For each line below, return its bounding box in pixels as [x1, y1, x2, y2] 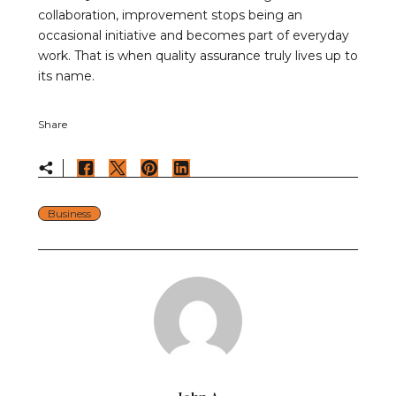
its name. [38, 67, 95, 84]
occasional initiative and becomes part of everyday [38, 27, 349, 43]
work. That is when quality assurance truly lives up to [38, 47, 358, 64]
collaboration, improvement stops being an [38, 6, 302, 23]
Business [48, 206, 91, 220]
